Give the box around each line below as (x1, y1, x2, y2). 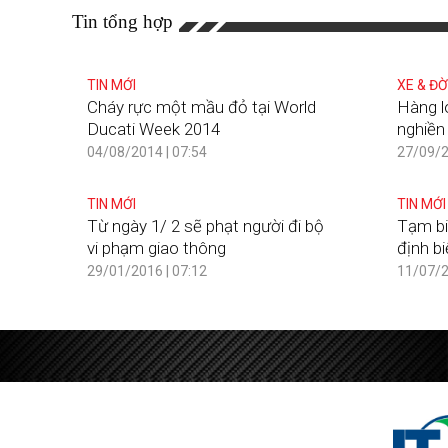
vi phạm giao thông (87, 238, 226, 259)
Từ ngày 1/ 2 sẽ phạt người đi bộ (87, 216, 324, 237)
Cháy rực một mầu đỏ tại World (87, 97, 316, 118)
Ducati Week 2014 (87, 119, 220, 140)
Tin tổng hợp (72, 11, 173, 33)
